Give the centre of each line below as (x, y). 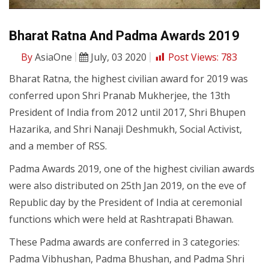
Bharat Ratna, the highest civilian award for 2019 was (128, 79)
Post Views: (193, 57)
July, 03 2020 (117, 57)
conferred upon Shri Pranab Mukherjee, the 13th (119, 96)
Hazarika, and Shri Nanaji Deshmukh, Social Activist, (125, 129)
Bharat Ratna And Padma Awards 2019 (124, 36)
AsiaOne (52, 57)
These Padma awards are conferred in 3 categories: (124, 242)
